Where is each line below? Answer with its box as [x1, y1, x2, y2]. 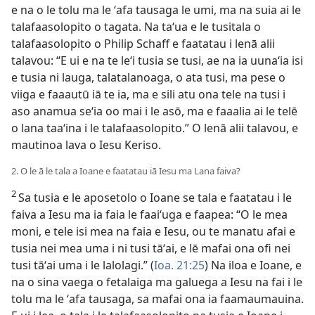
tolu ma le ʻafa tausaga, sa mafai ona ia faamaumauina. [11, 291, 304, 307]
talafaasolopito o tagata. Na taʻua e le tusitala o [11, 19, 261, 34]
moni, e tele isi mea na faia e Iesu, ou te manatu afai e [11, 224, 295, 239]
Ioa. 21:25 [154, 257, 205, 273]
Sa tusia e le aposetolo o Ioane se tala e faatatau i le [18, 190, 292, 205]
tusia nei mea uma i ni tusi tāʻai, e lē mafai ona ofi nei [11, 240, 290, 256]
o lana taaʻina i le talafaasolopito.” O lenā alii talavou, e [11, 120, 298, 136]
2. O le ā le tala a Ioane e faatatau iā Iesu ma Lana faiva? [11, 165, 240, 177]
